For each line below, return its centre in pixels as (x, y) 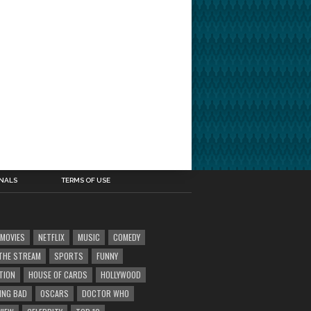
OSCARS (54, 293)
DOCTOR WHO (106, 293)
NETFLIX (51, 237)
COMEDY (127, 237)
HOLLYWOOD (121, 275)
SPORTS (69, 256)
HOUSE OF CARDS (58, 275)
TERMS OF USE (85, 180)
